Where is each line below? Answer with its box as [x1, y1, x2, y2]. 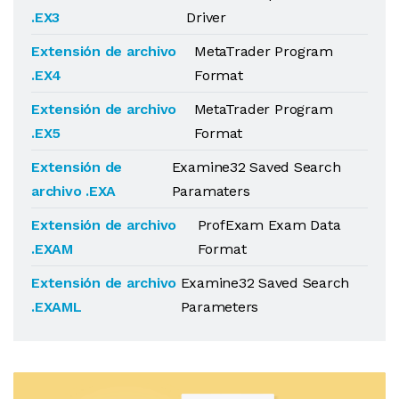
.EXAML [31, 298, 82, 315]
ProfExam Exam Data [197, 216, 341, 233]
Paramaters [171, 183, 250, 199]
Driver [186, 9, 226, 26]
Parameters [180, 298, 259, 315]
